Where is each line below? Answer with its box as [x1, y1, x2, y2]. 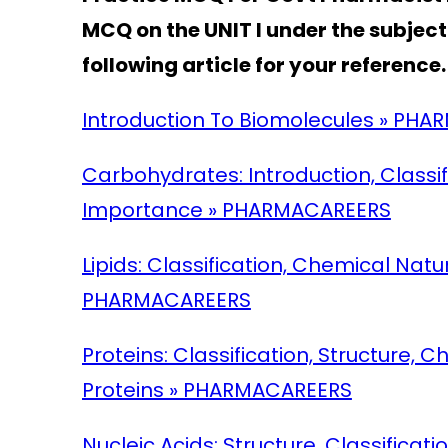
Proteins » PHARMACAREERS [81, 376, 352, 405]
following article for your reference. [81, 51, 446, 80]
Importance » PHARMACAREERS [81, 196, 391, 225]
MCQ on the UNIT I [81, 16, 262, 45]
